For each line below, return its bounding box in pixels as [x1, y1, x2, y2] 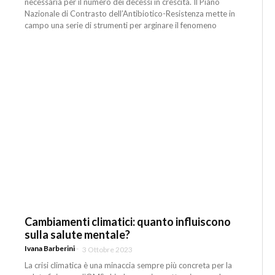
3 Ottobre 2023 [82, 245, 133, 255]
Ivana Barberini [25, 244, 76, 254]
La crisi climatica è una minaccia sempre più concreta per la [25, 260, 233, 271]
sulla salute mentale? [25, 227, 131, 241]
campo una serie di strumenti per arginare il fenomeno [25, 20, 217, 30]
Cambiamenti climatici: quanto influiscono [25, 214, 231, 228]
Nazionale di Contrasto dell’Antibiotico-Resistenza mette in [25, 8, 236, 18]
